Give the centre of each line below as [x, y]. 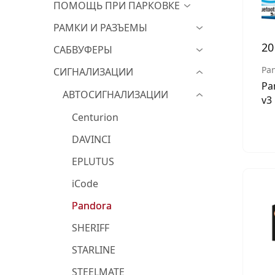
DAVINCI [91, 139]
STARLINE [94, 250]
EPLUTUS [93, 161]
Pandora [92, 206]
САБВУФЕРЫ [83, 50]
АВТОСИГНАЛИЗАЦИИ [115, 95]
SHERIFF [91, 228]
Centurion [95, 117]
